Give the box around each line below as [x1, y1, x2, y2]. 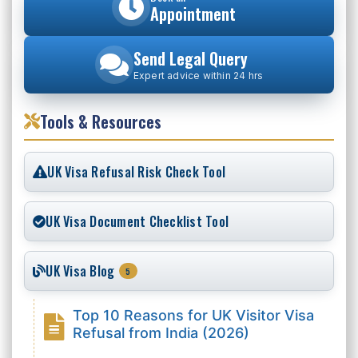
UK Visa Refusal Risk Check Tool [47, 161, 225, 181]
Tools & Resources [40, 109, 161, 133]
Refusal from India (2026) [73, 324, 249, 341]
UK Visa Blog [46, 261, 115, 280]
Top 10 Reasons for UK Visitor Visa [73, 306, 314, 324]
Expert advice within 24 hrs [133, 69, 264, 82]
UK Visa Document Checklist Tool [46, 211, 229, 231]
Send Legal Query [133, 46, 248, 70]
